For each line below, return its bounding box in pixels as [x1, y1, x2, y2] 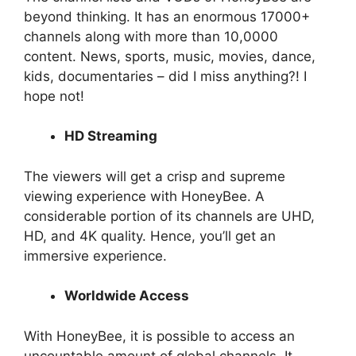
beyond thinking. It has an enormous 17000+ [24, 8, 310, 25]
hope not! [24, 87, 88, 104]
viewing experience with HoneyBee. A [24, 188, 265, 204]
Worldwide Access [64, 288, 189, 304]
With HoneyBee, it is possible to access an [24, 327, 295, 344]
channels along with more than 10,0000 [24, 28, 278, 44]
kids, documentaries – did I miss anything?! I [24, 68, 307, 84]
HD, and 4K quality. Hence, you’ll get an [24, 227, 276, 244]
